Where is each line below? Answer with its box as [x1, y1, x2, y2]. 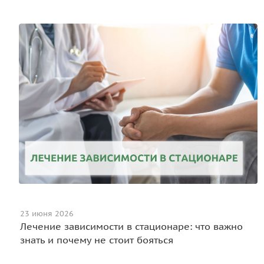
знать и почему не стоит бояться [20, 233, 173, 246]
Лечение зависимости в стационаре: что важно [20, 220, 243, 232]
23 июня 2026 [20, 208, 74, 219]
